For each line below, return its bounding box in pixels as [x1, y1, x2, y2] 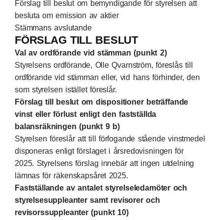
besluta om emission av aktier [15, 11, 119, 20]
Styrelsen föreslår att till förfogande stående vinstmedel [15, 135, 205, 143]
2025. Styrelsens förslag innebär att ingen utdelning [15, 159, 194, 167]
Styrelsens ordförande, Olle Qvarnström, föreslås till [15, 61, 193, 69]
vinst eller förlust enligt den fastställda [15, 110, 157, 118]
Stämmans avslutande [15, 24, 92, 32]
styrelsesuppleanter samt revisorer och [15, 196, 160, 204]
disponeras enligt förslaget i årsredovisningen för [15, 147, 184, 155]
